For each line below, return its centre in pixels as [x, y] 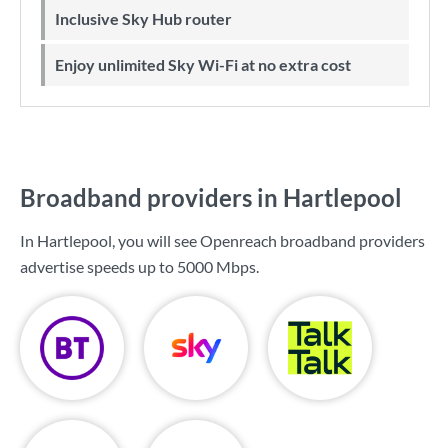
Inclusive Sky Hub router [146, 18]
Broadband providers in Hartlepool [211, 197]
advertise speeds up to [98, 266]
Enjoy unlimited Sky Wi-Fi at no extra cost [207, 64]
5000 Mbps [216, 266]
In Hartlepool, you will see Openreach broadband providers [222, 240]
